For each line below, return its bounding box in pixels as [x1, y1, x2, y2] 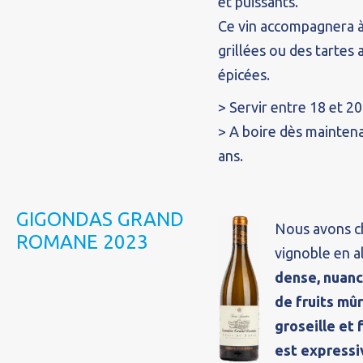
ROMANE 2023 [16, 231, 148, 253]
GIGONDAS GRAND [16, 208, 184, 230]
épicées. [217, 66, 270, 83]
